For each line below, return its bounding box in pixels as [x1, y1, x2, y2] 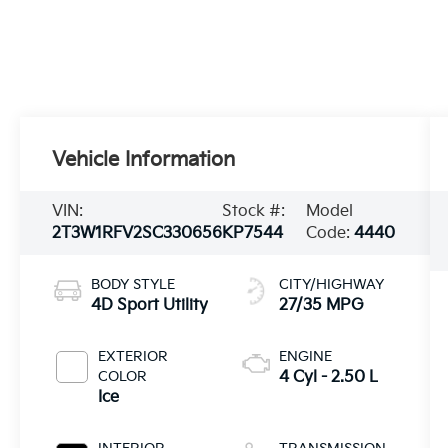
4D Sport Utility [91, 296, 209, 316]
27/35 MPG [278, 296, 364, 316]
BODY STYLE [91, 276, 176, 294]
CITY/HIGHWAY [278, 276, 384, 294]
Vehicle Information [52, 148, 236, 173]
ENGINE [278, 348, 332, 366]
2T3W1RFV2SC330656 [52, 224, 223, 244]
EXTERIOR [98, 348, 169, 366]
